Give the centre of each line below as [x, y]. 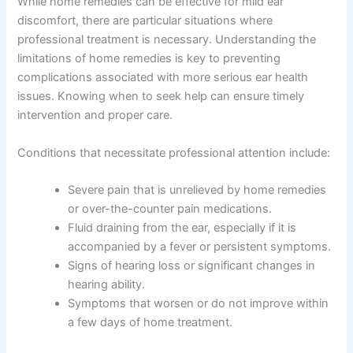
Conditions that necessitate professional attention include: [174, 152]
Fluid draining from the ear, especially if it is [182, 228]
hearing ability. [107, 285]
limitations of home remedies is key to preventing [149, 59]
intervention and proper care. [95, 115]
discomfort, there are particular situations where [145, 21]
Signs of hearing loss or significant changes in [192, 266]
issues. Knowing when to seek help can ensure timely [161, 97]
